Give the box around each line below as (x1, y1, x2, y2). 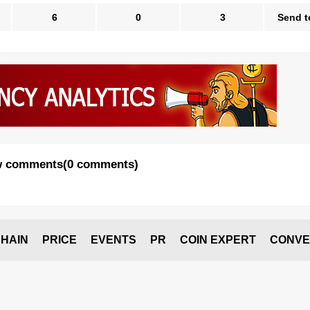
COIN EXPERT (180, 234, 256, 246)
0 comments (66, 158, 134, 172)
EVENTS (91, 234, 136, 246)
